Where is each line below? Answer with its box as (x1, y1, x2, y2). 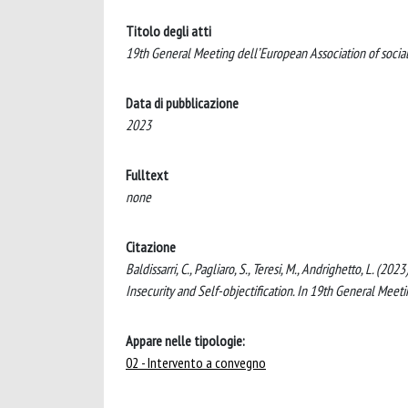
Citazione (126, 238, 176, 256)
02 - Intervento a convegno (126, 353, 266, 372)
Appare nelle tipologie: (126, 331, 245, 350)
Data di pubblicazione (126, 94, 239, 112)
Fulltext (126, 166, 168, 184)
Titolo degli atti (126, 22, 211, 40)
